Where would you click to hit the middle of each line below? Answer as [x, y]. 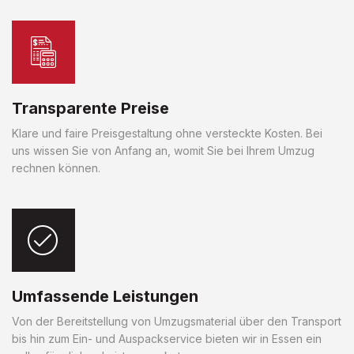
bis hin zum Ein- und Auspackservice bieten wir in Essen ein [167, 338]
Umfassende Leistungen [105, 296]
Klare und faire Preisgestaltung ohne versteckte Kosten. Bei [167, 133]
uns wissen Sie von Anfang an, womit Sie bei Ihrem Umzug [163, 150]
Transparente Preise [90, 108]
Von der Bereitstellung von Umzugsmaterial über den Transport [177, 321]
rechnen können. [56, 168]
